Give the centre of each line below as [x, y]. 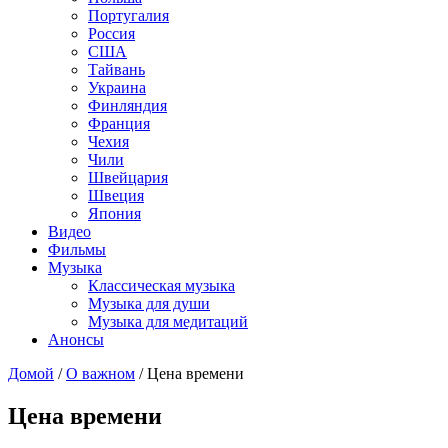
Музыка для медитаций [168, 321]
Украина [117, 87]
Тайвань [116, 69]
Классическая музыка [161, 285]
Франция [119, 123]
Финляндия [127, 105]
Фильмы [77, 249]
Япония [114, 213]
